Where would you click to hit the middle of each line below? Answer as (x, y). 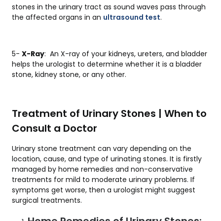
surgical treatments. (47, 201)
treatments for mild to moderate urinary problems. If (103, 180)
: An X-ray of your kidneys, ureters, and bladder (126, 54)
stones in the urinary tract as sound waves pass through (109, 7)
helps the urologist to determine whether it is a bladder (107, 64)
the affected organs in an (57, 18)
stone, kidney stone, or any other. (69, 75)
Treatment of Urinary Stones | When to (109, 114)
